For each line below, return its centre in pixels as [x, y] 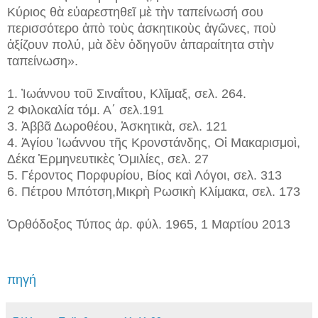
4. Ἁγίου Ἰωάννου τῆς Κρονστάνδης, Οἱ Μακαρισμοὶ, [154, 143]
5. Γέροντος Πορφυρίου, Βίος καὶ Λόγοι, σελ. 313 [144, 176]
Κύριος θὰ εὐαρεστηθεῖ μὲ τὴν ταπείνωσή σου [135, 12]
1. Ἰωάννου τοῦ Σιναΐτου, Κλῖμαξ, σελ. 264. [127, 94]
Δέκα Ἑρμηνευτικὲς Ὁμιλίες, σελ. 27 [108, 159]
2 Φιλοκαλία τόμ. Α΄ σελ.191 [86, 110]
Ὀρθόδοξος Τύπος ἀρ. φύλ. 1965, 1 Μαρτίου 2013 [149, 225]
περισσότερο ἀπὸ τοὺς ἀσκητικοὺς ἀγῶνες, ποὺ [142, 29]
